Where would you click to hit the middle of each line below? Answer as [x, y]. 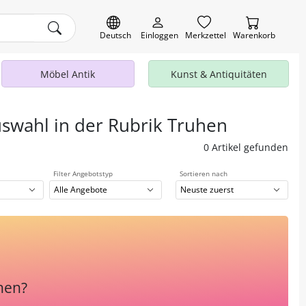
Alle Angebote [81, 190]
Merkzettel [206, 35]
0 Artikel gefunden [246, 147]
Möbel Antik [68, 74]
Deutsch [115, 35]
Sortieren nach [204, 173]
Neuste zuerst [207, 190]
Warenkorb [254, 35]
